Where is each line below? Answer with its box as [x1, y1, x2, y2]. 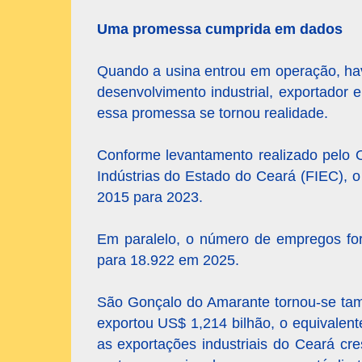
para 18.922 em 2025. [96, 252, 239, 269]
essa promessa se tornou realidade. [96, 105, 328, 122]
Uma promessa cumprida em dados [96, 21, 343, 38]
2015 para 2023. [96, 189, 203, 206]
